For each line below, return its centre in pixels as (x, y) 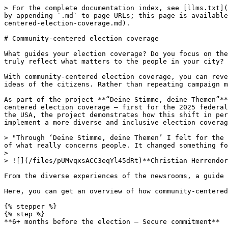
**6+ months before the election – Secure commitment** (112, 222)
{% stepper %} (31, 206)
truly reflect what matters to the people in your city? (114, 61)
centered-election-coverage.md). (67, 23)
